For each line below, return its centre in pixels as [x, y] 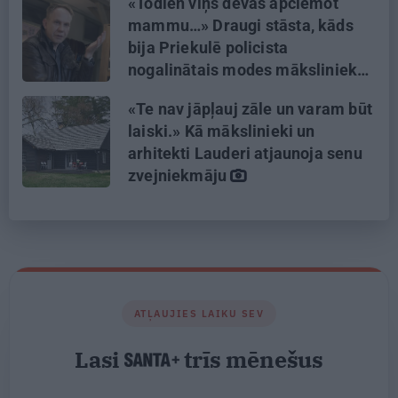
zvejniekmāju [179, 175]
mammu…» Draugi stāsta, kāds [241, 25]
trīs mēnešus [251, 359]
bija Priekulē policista [208, 47]
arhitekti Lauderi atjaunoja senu [245, 153]
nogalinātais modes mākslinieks [249, 69]
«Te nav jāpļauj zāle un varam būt [250, 108]
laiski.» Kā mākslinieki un [222, 131]
